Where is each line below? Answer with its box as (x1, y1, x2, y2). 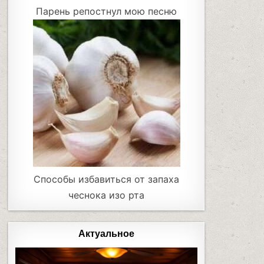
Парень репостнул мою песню (36, 5, 177, 17)
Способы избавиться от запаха (34, 173, 180, 185)
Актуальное (78, 227, 135, 240)
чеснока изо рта (68, 189, 145, 201)
